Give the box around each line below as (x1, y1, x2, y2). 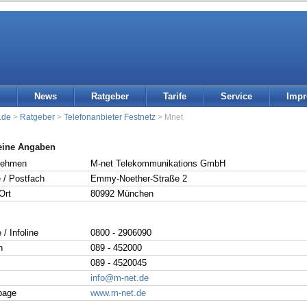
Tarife (163, 91, 186, 101)
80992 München (90, 188, 153, 199)
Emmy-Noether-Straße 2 (90, 173, 187, 184)
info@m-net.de (90, 272, 149, 283)
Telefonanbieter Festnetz (64, 112, 156, 121)
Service (221, 91, 252, 101)
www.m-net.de (90, 287, 146, 298)
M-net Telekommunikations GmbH (90, 158, 225, 169)
